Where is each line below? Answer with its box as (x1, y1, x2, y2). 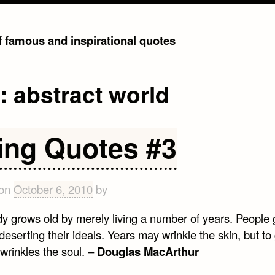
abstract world (13, 77, 169, 110)
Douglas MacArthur (96, 242, 199, 260)
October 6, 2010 (13, 181, 93, 198)
